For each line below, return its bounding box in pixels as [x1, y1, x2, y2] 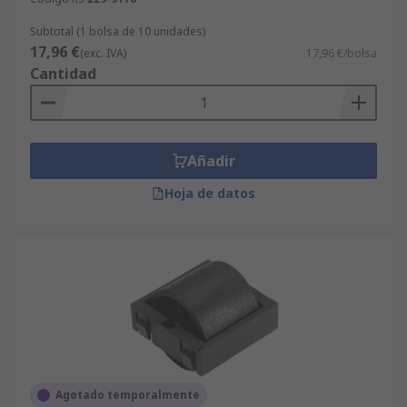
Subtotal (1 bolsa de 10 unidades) [30, 24, 205, 39]
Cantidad [30, 64, 96, 84]
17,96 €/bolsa [306, 45, 377, 61]
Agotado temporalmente [55, 387, 200, 402]
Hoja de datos [164, 184, 255, 202]
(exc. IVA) [80, 45, 126, 61]
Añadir [186, 151, 235, 171]
